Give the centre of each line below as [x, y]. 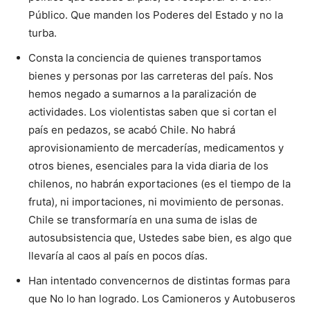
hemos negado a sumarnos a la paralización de [143, 93]
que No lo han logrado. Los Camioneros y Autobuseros [162, 298]
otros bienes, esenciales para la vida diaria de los [148, 165]
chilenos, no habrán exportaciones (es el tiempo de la [159, 183]
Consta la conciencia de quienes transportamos [145, 57]
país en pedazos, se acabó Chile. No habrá [132, 129]
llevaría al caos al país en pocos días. [118, 255]
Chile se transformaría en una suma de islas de [143, 219]
